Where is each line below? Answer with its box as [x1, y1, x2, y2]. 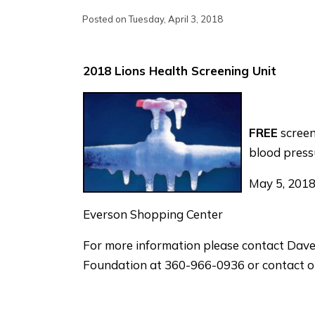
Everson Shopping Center [83, 206, 223, 221]
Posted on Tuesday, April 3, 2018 [82, 13, 223, 25]
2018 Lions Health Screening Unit [83, 63, 276, 78]
